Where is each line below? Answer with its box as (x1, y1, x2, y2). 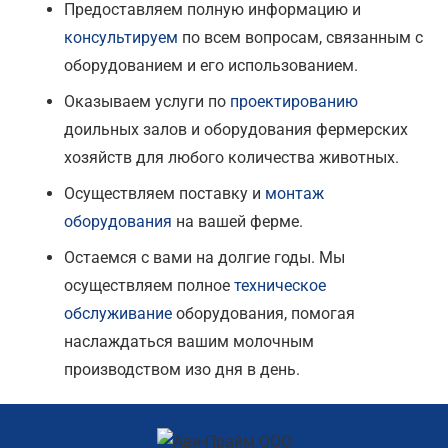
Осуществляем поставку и (64, 183, 265, 203)
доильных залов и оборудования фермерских (64, 119, 408, 139)
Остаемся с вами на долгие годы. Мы (64, 247, 345, 267)
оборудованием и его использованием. (64, 55, 358, 75)
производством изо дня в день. (64, 359, 300, 379)
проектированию (230, 91, 358, 111)
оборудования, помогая (172, 303, 355, 323)
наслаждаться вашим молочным (64, 331, 314, 351)
